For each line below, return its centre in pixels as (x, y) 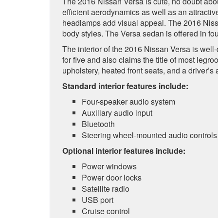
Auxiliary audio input (117, 112)
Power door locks (112, 177)
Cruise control (106, 211)
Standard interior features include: (125, 86)
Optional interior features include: (124, 150)
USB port (98, 200)
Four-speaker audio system (128, 101)
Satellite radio (106, 188)
